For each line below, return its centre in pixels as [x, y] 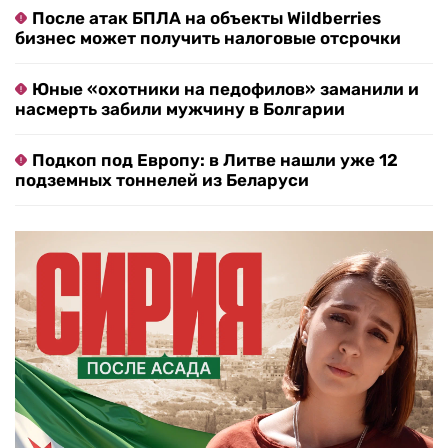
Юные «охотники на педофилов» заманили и [225, 89]
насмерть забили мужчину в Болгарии [180, 109]
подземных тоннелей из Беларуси [162, 180]
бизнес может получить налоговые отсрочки [208, 38]
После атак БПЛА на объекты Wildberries [206, 18]
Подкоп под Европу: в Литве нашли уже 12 [215, 160]
